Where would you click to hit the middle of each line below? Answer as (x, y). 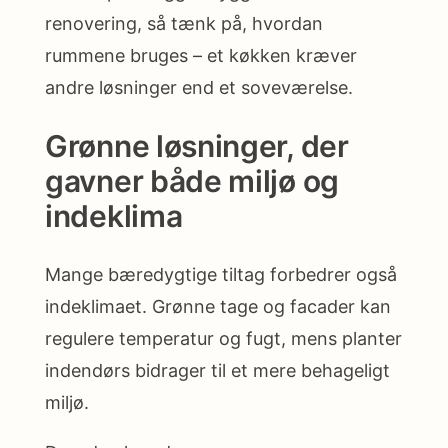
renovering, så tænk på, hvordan (184, 23)
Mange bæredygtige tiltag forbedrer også (221, 274)
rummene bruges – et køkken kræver (201, 55)
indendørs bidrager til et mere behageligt (217, 370)
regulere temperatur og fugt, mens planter (223, 338)
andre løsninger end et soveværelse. (199, 87)
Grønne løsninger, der (197, 145)
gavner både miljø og (192, 180)
